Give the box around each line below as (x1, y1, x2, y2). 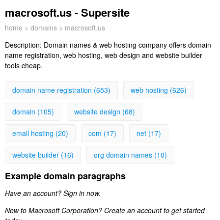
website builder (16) (12, 150, 74, 160)
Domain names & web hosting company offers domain (44, 40, 211, 50)
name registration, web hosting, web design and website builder (5, 50, 202, 60)
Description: (5, 40, 44, 50)
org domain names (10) (94, 150, 167, 160)
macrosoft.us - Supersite (5, 4, 130, 20)
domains (30, 23, 57, 32)
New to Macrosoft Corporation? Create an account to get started (5, 205, 205, 216)
